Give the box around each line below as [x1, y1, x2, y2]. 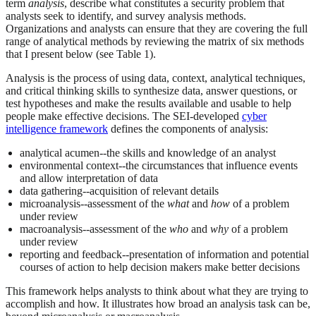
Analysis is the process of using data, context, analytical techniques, [6, 72, 305, 85]
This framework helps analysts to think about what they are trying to [6, 285, 308, 298]
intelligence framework [6, 123, 108, 135]
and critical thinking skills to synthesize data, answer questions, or [6, 85, 297, 97]
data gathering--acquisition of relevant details [20, 185, 219, 197]
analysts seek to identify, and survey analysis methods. [6, 10, 246, 23]
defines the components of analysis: [108, 123, 268, 135]
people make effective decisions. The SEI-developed [6, 110, 242, 123]
